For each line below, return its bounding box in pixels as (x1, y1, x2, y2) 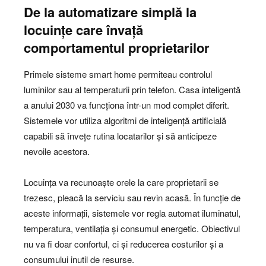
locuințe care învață (24, 20, 143, 40)
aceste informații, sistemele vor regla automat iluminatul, (24, 207, 240, 220)
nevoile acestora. (24, 145, 90, 158)
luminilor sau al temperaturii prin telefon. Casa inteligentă (24, 83, 240, 96)
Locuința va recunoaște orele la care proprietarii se (24, 176, 218, 189)
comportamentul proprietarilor (24, 38, 210, 58)
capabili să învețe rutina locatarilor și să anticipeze (24, 129, 217, 142)
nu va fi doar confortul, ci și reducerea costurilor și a (24, 237, 223, 251)
